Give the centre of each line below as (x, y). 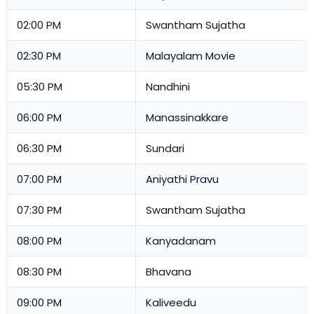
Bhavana (169, 272)
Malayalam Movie (191, 56)
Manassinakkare (187, 118)
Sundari (165, 149)
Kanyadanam (181, 241)
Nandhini (168, 87)
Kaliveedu (171, 303)
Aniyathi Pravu (182, 179)
